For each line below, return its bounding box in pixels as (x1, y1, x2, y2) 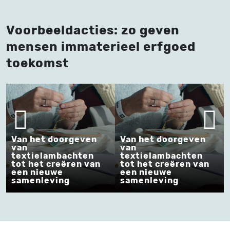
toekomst (6, 55, 69, 70)
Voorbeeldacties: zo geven (6, 23, 180, 37)
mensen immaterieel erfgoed (6, 39, 196, 54)
